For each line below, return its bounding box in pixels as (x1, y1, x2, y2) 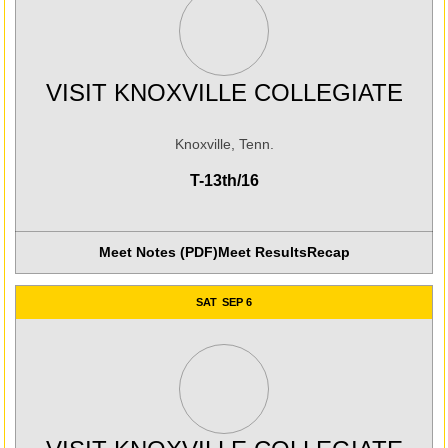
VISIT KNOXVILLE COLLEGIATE (45, 78, 403, 106)
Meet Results (217, 243, 307, 260)
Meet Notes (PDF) (98, 243, 218, 260)
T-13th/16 (189, 171, 259, 189)
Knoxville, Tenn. (174, 135, 274, 152)
